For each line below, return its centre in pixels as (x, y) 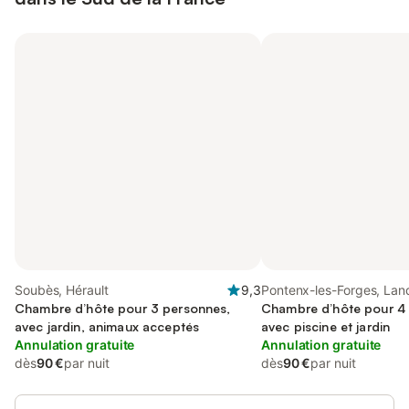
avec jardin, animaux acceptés (107, 326)
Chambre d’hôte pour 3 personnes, (123, 308)
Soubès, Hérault (62, 290)
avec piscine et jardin (326, 326)
